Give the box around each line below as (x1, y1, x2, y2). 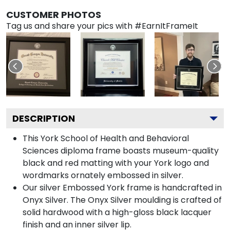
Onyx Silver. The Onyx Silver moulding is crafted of (23, 194, 222, 206)
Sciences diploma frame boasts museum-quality (23, 144, 219, 157)
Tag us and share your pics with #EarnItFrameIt (6, 20, 198, 32)
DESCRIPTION (12, 111, 75, 125)
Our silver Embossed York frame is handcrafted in (23, 181, 222, 194)
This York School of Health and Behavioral (23, 132, 189, 144)
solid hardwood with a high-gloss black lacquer (23, 206, 212, 218)
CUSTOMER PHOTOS (6, 8, 101, 21)
